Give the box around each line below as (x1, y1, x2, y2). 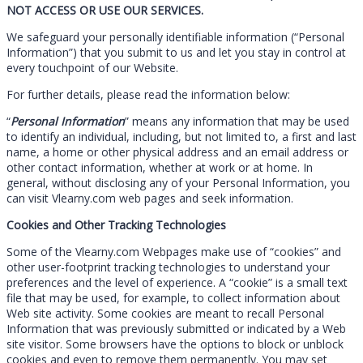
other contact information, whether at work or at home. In (6, 159, 313, 175)
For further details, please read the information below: (6, 86, 290, 102)
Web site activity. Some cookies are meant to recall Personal (6, 305, 324, 321)
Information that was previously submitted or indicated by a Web (6, 320, 346, 336)
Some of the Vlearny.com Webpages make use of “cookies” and (6, 243, 341, 259)
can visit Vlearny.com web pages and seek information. (6, 190, 293, 206)
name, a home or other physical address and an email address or (6, 143, 348, 160)
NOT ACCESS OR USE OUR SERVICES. (6, 2, 203, 18)
